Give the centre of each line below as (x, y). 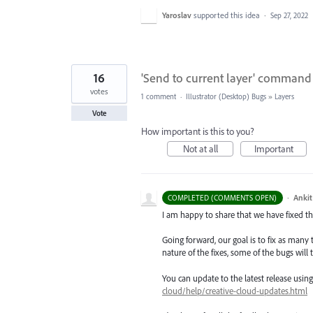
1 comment (159, 97)
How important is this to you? (198, 132)
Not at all (200, 149)
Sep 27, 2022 (289, 16)
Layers (284, 97)
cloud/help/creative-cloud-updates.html (235, 290)
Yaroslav (177, 15)
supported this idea (228, 15)
